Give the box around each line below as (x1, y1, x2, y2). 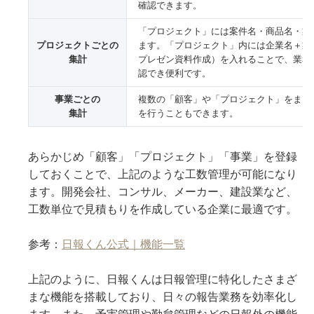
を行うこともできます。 (138, 107, 238, 118)
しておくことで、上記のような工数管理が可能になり (28, 168, 297, 180)
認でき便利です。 (138, 67, 211, 78)
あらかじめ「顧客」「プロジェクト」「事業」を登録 (28, 150, 297, 163)
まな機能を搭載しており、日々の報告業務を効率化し (28, 290, 297, 303)
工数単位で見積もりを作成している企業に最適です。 (28, 203, 297, 215)
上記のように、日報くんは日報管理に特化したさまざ (28, 273, 297, 285)
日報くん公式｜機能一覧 (62, 238, 185, 250)
